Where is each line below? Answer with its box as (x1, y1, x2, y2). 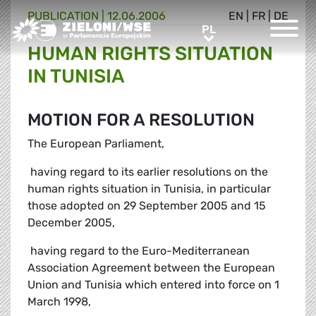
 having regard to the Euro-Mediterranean (28, 244, 250, 258)
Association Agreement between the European (28, 261, 275, 275)
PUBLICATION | (28, 9, 107, 23)
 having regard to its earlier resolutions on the (28, 165, 268, 179)
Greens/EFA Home (10, 18, 107, 32)
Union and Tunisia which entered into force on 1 (28, 278, 279, 292)
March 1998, (28, 295, 91, 309)
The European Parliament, (28, 137, 164, 151)
